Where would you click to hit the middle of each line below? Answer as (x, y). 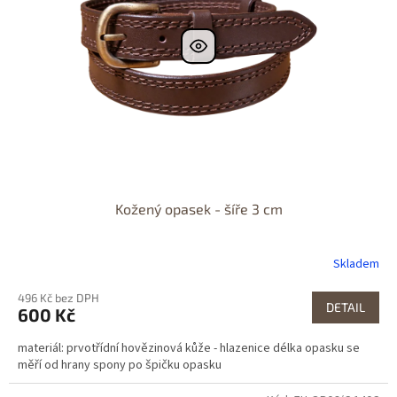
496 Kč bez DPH (58, 297)
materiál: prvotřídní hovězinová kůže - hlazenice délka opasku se (189, 348)
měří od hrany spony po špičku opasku (120, 365)
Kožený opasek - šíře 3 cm (198, 208)
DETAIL (346, 307)
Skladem (357, 265)
